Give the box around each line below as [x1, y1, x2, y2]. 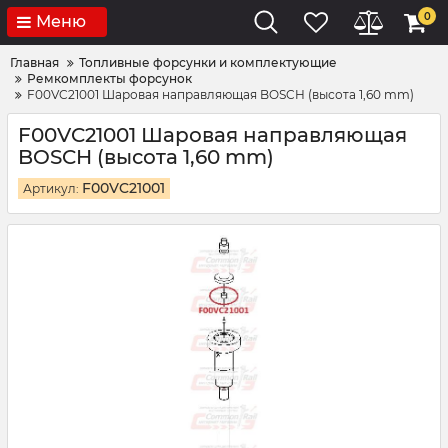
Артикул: [23, 181, 82, 196]
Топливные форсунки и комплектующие [79, 55, 337, 70]
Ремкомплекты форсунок [27, 71, 192, 86]
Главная [10, 55, 59, 70]
